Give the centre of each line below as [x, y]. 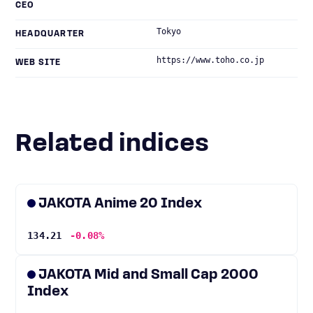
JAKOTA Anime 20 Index [121, 204]
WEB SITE [38, 63]
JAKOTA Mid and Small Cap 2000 [148, 275]
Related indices [121, 145]
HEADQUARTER [50, 34]
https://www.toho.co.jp [210, 60]
